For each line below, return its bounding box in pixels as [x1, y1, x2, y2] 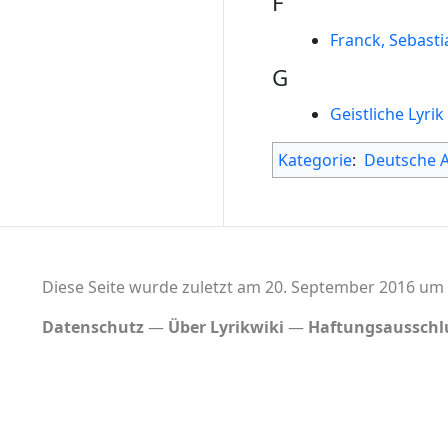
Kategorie [278, 149, 352, 172]
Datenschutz [41, 316, 144, 339]
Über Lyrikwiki [167, 316, 284, 339]
